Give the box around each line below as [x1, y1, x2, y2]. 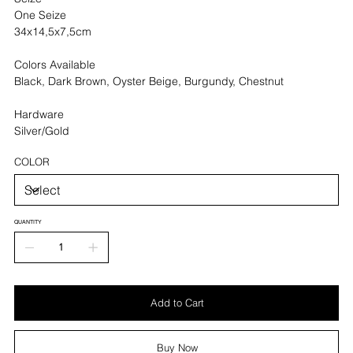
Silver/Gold [13, 123, 69, 138]
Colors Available [13, 57, 95, 72]
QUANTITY [13, 217, 42, 225]
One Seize [13, 7, 66, 22]
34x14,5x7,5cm [13, 24, 91, 39]
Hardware [13, 106, 64, 121]
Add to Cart [150, 295, 204, 309]
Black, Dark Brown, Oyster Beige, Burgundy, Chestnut [13, 73, 284, 88]
